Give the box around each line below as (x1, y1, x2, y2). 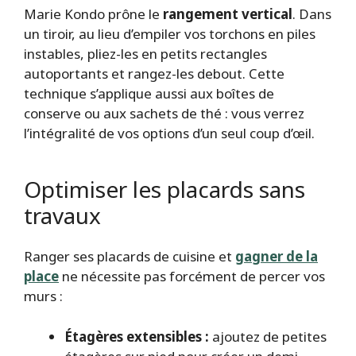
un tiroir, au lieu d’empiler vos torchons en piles (24, 24, 315, 43)
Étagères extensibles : (64, 327, 209, 346)
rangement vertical (163, 4, 292, 23)
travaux (24, 199, 101, 230)
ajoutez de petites (209, 327, 327, 346)
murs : (24, 287, 63, 306)
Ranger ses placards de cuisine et (24, 247, 235, 266)
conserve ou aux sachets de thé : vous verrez (24, 103, 304, 122)
